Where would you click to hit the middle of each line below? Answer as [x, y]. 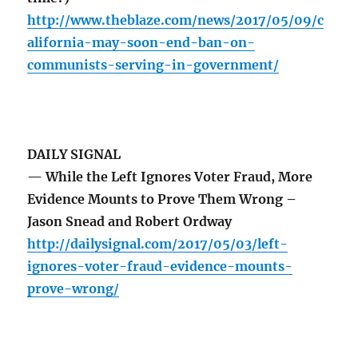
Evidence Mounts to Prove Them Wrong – [162, 199]
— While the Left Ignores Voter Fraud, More [170, 177]
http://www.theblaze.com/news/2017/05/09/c [176, 20]
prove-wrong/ [74, 289]
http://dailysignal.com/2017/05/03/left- [158, 244]
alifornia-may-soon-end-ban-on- [141, 43]
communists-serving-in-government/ [153, 65]
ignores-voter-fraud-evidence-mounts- [160, 267]
